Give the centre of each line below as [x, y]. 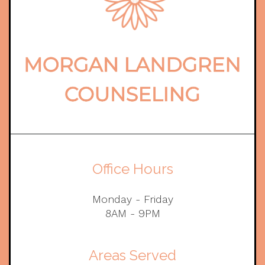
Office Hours [132, 169]
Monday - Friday [132, 199]
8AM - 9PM [132, 214]
